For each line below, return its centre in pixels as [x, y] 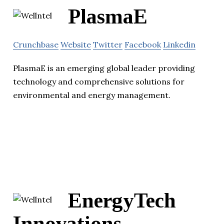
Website [76, 45]
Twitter [108, 45]
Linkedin [179, 45]
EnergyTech [122, 201]
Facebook [143, 45]
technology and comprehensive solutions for [99, 82]
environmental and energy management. [92, 95]
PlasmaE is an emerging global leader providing [104, 68]
